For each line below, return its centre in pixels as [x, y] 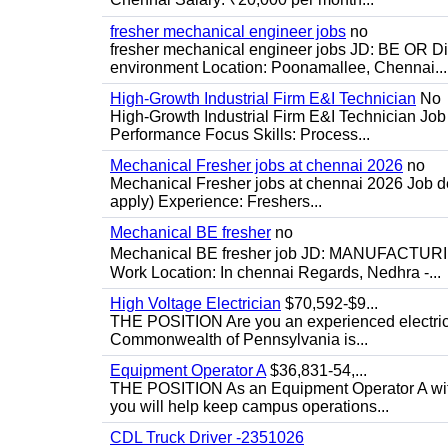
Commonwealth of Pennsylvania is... [239, 339]
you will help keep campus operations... [249, 406]
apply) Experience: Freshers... [216, 201]
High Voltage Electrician [195, 303]
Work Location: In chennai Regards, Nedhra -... [275, 272]
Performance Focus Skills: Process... [240, 134]
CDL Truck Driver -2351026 [207, 437]
